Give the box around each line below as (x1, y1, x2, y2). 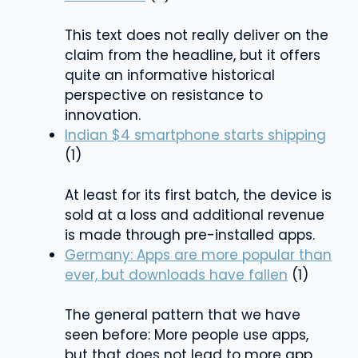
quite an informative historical (65, 65, 275, 85)
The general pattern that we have (65, 304, 300, 324)
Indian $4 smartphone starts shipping (65, 125, 326, 145)
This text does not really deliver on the (65, 25, 328, 45)
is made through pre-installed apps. (65, 225, 315, 245)
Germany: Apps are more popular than (65, 245, 332, 265)
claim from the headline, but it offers (65, 45, 320, 65)
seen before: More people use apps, (65, 324, 308, 344)
